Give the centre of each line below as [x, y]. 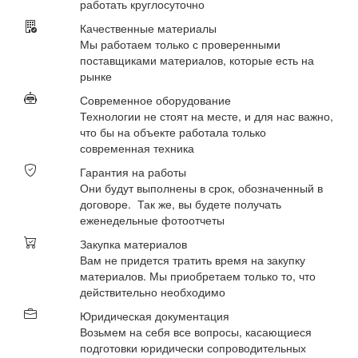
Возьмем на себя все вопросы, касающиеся [195, 332]
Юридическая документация [154, 316]
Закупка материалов [133, 244]
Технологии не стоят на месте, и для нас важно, [206, 116]
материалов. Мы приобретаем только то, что [197, 276]
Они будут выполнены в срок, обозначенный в [201, 188]
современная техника [137, 148]
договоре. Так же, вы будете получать [180, 204]
